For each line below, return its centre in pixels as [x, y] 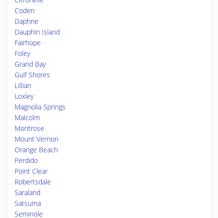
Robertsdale [33, 182]
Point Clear [31, 171]
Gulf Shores [32, 75]
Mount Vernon [36, 139]
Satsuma [28, 203]
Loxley [24, 96]
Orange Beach [36, 150]
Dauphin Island [37, 32]
